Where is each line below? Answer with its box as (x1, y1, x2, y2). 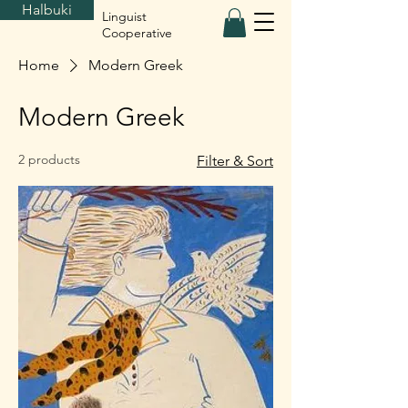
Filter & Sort (197, 152, 273, 169)
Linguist (102, 8, 147, 25)
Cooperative (102, 25, 172, 41)
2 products (18, 151, 80, 168)
